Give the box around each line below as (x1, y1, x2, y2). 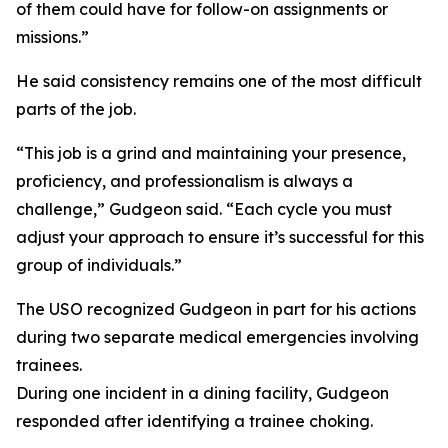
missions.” (16, 27, 89, 47)
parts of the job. (16, 99, 136, 119)
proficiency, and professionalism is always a (16, 171, 353, 191)
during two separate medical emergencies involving (16, 327, 419, 347)
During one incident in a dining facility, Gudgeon (16, 383, 389, 403)
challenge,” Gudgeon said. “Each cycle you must (16, 199, 392, 219)
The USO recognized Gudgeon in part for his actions (16, 299, 416, 319)
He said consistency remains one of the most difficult (16, 71, 422, 91)
